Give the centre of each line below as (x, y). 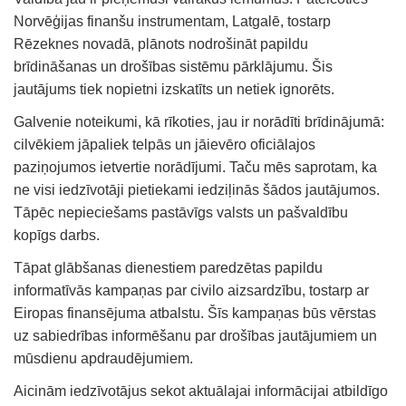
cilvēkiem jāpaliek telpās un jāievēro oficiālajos (164, 145)
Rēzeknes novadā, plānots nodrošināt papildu (161, 44)
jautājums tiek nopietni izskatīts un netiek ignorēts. (174, 90)
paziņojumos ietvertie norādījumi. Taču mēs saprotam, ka (195, 168)
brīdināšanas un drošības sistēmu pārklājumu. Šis (173, 67)
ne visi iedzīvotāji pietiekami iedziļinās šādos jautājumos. (197, 190)
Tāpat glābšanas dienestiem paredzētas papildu (168, 268)
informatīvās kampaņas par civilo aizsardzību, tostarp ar (191, 291)
